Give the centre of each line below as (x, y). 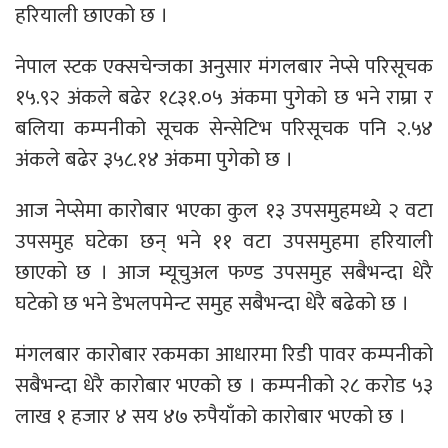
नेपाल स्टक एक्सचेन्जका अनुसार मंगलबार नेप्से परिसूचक (224, 66)
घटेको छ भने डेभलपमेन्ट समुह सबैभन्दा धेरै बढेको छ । (212, 303)
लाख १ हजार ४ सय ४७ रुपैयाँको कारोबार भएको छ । (210, 416)
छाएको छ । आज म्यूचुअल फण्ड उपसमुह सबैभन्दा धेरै (224, 272)
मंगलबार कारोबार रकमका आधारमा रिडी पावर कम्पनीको (224, 354)
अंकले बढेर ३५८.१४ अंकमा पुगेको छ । (154, 159)
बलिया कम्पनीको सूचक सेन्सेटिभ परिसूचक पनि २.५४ (224, 128)
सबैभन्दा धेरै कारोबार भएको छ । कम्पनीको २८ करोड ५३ (224, 385)
